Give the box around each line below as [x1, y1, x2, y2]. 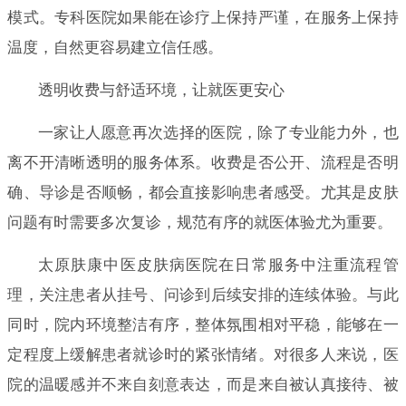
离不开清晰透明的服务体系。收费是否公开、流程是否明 [7, 153, 399, 171]
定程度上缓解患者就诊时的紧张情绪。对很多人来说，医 [7, 345, 399, 363]
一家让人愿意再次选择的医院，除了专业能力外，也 [37, 123, 399, 141]
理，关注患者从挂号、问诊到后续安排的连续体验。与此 [7, 285, 399, 304]
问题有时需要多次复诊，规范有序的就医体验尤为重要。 [7, 213, 393, 231]
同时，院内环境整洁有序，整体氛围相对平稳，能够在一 [7, 315, 399, 333]
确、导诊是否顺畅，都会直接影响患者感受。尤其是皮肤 [7, 183, 399, 201]
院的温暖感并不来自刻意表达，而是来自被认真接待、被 [7, 375, 399, 393]
